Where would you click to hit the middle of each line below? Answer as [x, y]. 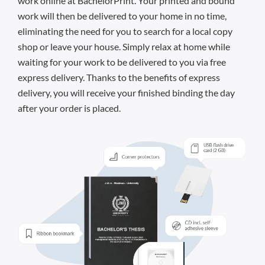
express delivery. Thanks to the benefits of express [119, 77]
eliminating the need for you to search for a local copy [125, 31]
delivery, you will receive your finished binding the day [126, 92]
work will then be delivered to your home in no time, [122, 15]
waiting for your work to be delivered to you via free [122, 62]
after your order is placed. [69, 108]
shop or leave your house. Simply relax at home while [124, 46]
